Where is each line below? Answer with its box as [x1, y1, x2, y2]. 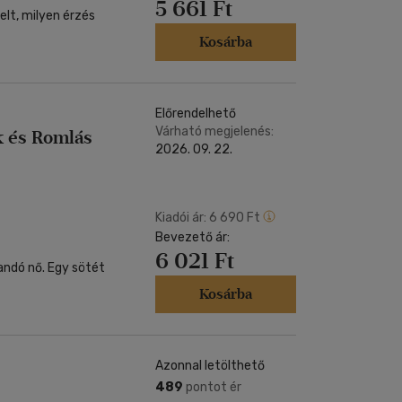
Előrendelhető [155, 106, 236, 121]
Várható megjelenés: [155, 124, 274, 139]
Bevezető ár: [155, 230, 230, 245]
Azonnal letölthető [155, 358, 265, 373]
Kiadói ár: [155, 210, 206, 225]
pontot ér [183, 380, 241, 395]
